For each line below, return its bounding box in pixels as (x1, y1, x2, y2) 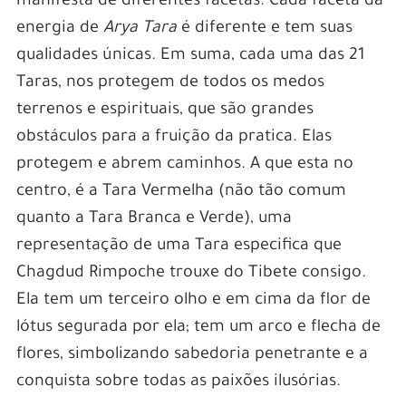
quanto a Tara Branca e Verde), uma (15, 209, 292, 228)
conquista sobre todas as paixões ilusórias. (15, 372, 341, 391)
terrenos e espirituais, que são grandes (15, 101, 314, 120)
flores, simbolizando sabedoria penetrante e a (15, 345, 368, 364)
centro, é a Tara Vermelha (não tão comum (15, 182, 346, 201)
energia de (15, 19, 103, 38)
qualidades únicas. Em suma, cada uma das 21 (15, 46, 365, 65)
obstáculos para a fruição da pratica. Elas (15, 128, 332, 147)
